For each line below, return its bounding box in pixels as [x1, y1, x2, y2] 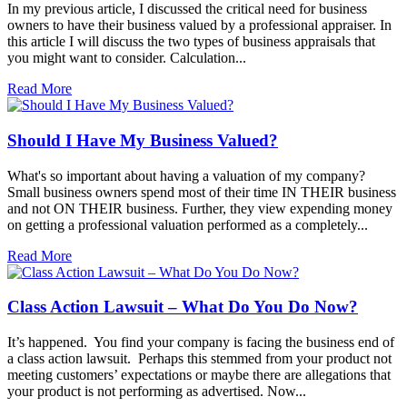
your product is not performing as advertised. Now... [7, 383, 306, 400]
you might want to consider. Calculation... [7, 50, 246, 66]
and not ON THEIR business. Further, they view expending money [7, 200, 392, 216]
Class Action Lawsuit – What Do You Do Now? [7, 297, 358, 317]
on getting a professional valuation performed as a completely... [7, 216, 368, 233]
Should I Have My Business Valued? [7, 130, 278, 150]
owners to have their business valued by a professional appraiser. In [7, 17, 392, 34]
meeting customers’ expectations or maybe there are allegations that [7, 367, 391, 383]
